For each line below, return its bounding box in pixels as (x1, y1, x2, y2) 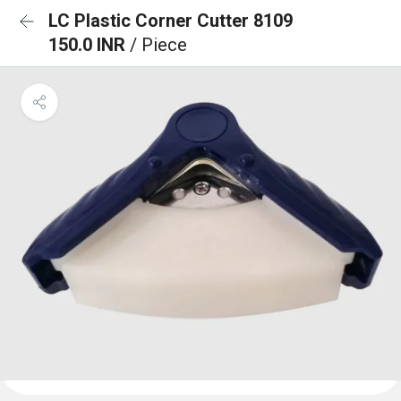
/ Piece (130, 34, 187, 55)
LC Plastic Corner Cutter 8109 (48, 10, 293, 31)
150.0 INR (48, 34, 130, 55)
